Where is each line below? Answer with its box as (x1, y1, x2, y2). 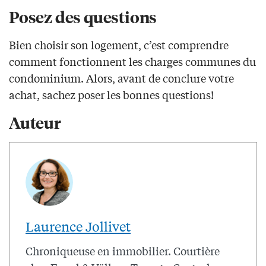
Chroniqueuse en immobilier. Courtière (26, 242, 220, 258)
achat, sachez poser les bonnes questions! (9, 86, 214, 102)
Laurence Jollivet (26, 217, 131, 235)
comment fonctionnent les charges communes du (9, 53, 256, 69)
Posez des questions (9, 5, 157, 27)
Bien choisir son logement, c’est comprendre (9, 36, 229, 52)
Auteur (9, 111, 61, 132)
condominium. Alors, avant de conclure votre (9, 69, 234, 85)
